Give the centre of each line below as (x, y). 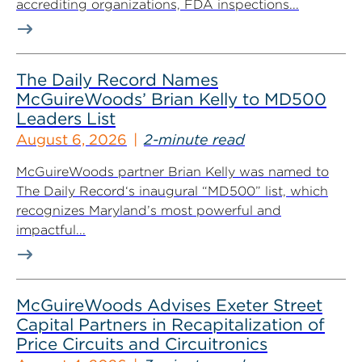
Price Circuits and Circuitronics (142, 344)
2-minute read (194, 139)
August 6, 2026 (72, 139)
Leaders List (66, 118)
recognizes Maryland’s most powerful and (149, 210)
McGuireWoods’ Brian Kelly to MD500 (171, 99)
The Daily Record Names (117, 80)
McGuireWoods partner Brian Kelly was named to (173, 172)
